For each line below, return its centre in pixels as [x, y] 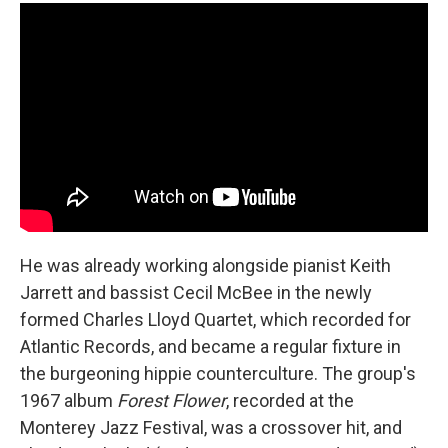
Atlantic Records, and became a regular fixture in [210, 346]
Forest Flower [171, 400]
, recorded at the [290, 400]
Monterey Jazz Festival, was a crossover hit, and [211, 427]
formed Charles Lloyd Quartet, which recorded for [215, 319]
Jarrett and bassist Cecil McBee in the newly [196, 292]
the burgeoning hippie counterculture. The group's [218, 373]
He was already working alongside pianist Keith [205, 265]
